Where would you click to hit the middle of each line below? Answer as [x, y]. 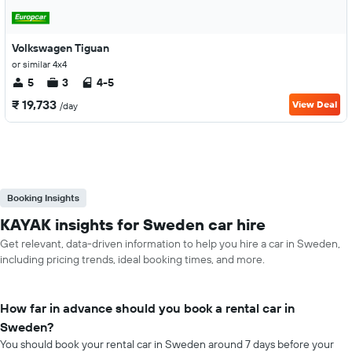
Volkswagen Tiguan [60, 48]
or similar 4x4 [39, 64]
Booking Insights [43, 198]
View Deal [315, 104]
